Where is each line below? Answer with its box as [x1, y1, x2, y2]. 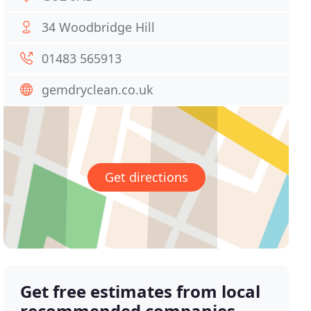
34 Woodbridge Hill [42, 19, 155, 35]
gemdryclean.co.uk [42, 81, 154, 98]
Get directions [104, 169, 188, 186]
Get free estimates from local [20, 280, 261, 303]
